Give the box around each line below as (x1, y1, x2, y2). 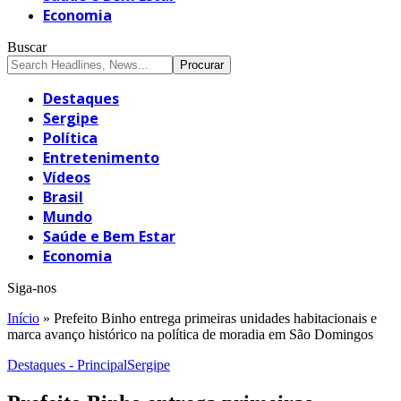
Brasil (43, 186, 83, 207)
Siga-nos (7, 279, 56, 295)
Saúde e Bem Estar (43, 226, 175, 246)
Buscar (7, 38, 47, 55)
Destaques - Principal (7, 356, 127, 372)
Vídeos (43, 166, 90, 187)
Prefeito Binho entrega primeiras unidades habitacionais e (54, 310, 377, 326)
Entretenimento (43, 147, 159, 167)
